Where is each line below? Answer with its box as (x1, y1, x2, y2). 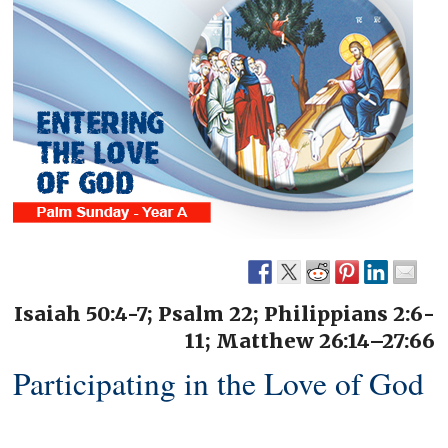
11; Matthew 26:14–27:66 (185, 328, 435, 353)
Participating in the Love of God (13, 362, 424, 405)
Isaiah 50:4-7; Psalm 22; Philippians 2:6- (14, 301, 435, 326)
